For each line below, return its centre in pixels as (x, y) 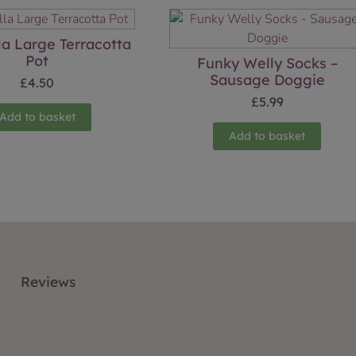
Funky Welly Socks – (267, 64)
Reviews (48, 282)
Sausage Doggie (267, 80)
